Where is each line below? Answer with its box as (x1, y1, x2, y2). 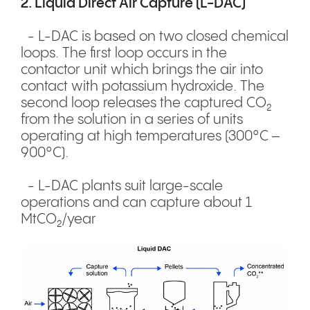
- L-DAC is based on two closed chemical (21, 30, 289, 45)
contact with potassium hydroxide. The (21, 80, 264, 95)
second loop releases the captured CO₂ (21, 96, 272, 111)
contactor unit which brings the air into (21, 63, 263, 78)
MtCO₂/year (21, 212, 96, 228)
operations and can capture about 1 (21, 196, 252, 211)
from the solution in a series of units (21, 113, 243, 128)
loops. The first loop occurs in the (21, 46, 227, 62)
